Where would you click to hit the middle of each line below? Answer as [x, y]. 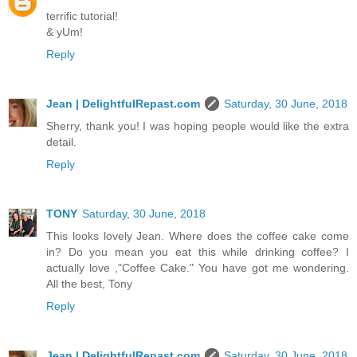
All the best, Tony [89, 284]
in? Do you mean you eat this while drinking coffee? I [198, 252]
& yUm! [65, 32]
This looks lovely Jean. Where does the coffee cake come [198, 236]
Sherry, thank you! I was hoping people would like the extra [198, 126]
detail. [61, 142]
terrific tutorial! [82, 16]
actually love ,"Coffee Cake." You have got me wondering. [198, 268]
